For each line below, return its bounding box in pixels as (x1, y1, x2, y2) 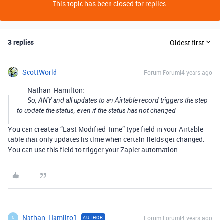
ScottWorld (22, 67, 57, 77)
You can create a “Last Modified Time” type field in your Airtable (8, 124, 203, 134)
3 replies (8, 37, 34, 47)
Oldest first (170, 37, 204, 47)
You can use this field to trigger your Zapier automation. (8, 145, 180, 154)
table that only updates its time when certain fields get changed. (8, 135, 205, 144)
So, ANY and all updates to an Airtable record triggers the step (27, 96, 208, 104)
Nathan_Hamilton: (27, 85, 84, 95)
